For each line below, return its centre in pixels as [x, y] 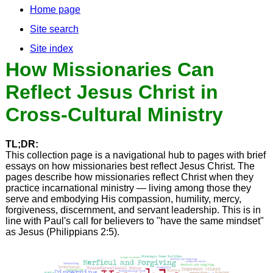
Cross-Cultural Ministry [114, 115]
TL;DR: [22, 144]
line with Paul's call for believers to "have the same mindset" [134, 221]
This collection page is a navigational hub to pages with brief [135, 155]
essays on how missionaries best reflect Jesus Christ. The [130, 166]
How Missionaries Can [110, 69]
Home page [55, 9]
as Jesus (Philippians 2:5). [62, 232]
